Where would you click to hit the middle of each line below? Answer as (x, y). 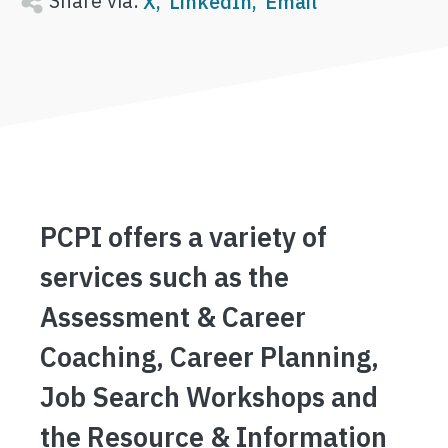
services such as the (164, 276)
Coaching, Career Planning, (209, 356)
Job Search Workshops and (209, 396)
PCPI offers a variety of (183, 236)
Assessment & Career (173, 316)
